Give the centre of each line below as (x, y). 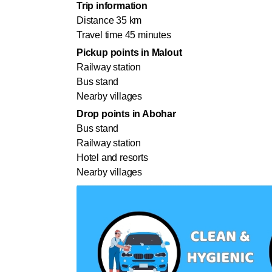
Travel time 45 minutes (125, 35)
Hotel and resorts (112, 158)
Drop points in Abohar (126, 114)
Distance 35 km (109, 21)
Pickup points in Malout (129, 53)
